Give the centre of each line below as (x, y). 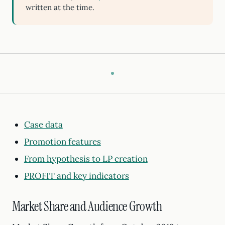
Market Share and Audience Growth (87, 206)
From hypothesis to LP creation (86, 159)
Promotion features (62, 142)
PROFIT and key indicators (76, 176)
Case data (43, 125)
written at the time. (60, 7)
